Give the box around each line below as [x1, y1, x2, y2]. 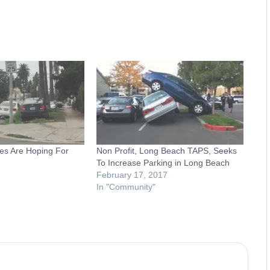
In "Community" [96, 181, 156, 192]
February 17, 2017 [96, 169, 168, 180]
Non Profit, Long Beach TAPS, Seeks [96, 145, 237, 155]
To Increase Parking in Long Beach [96, 157, 230, 168]
